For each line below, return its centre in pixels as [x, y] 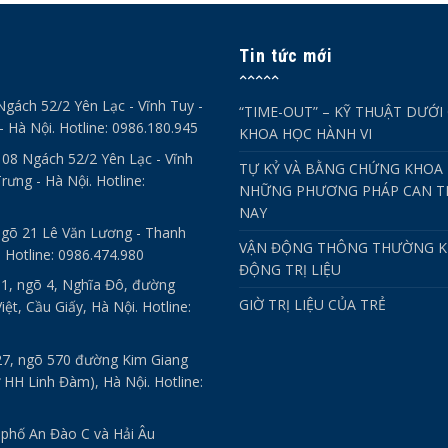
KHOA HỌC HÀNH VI [305, 134]
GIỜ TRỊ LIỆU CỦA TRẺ [312, 305]
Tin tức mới [286, 56]
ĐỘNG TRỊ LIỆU [290, 270]
